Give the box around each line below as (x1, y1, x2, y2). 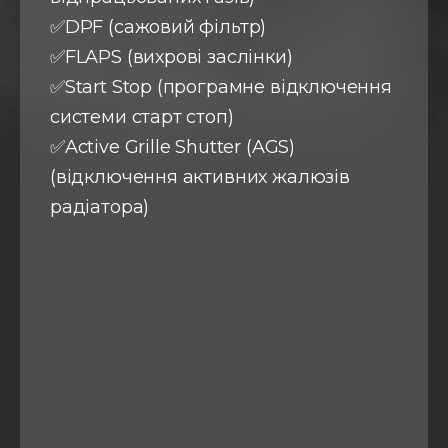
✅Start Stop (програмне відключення (50, 76, 392, 99)
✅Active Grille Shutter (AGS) (50, 136, 295, 159)
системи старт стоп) (50, 106, 234, 129)
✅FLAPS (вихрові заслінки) (50, 46, 293, 69)
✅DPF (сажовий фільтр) (50, 16, 267, 39)
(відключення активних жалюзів (50, 166, 350, 189)
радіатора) (50, 196, 150, 219)
